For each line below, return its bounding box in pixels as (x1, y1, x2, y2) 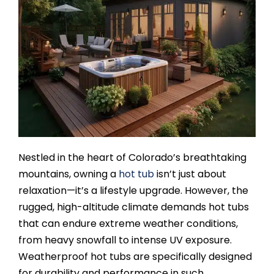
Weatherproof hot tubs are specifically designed (18, 249, 252, 264)
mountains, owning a (18, 166, 119, 181)
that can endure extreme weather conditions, (18, 216, 238, 231)
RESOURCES (32, 80, 89, 94)
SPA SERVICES (32, 39, 98, 54)
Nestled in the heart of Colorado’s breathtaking (18, 150, 246, 165)
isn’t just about (154, 166, 226, 181)
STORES (32, 201, 70, 215)
